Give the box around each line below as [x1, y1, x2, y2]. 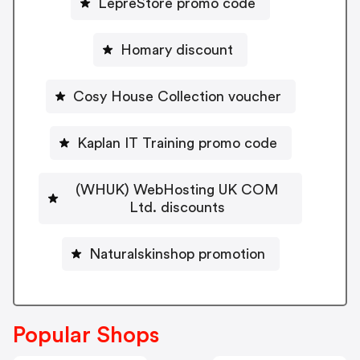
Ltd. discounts [129, 199, 225, 215]
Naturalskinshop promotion [88, 246, 265, 261]
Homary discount [121, 42, 233, 57]
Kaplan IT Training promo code [76, 135, 277, 150]
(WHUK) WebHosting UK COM [76, 182, 278, 197]
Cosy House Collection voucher [72, 88, 281, 104]
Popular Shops [13, 324, 159, 347]
